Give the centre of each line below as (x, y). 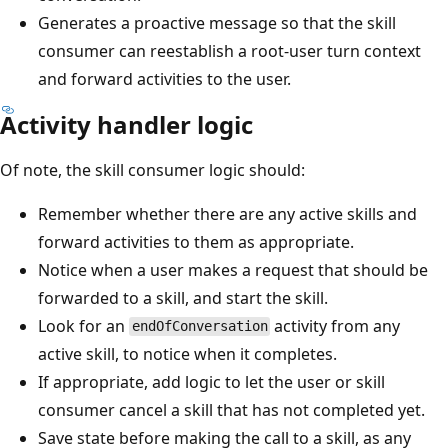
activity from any (335, 325)
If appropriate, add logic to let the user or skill (211, 381)
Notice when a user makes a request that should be (233, 269)
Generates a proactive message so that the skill (217, 22)
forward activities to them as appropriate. (196, 241)
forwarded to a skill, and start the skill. (183, 297)
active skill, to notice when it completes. (187, 353)
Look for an (83, 325)
